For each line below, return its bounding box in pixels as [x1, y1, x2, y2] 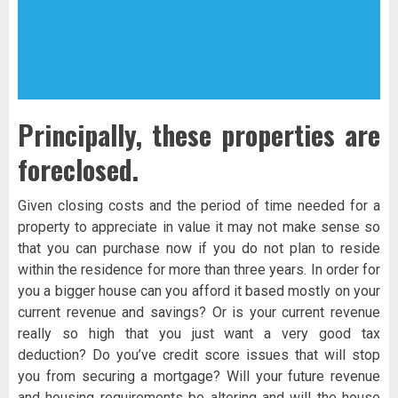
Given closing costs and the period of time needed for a [18, 197, 380, 215]
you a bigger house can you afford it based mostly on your [18, 283, 380, 300]
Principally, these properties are [18, 115, 380, 155]
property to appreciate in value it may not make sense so [18, 219, 380, 236]
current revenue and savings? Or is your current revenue [18, 304, 380, 322]
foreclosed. [18, 149, 139, 190]
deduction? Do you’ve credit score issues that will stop [18, 346, 380, 364]
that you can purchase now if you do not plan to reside [18, 240, 380, 258]
